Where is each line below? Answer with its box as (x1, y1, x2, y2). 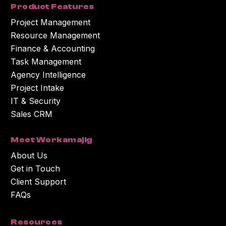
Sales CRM (11, 109, 53, 120)
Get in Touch (11, 163, 61, 174)
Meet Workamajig (11, 135, 92, 144)
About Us (11, 150, 48, 160)
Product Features (11, 2, 94, 12)
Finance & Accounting (11, 43, 95, 54)
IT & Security (11, 96, 61, 106)
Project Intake (11, 83, 65, 93)
